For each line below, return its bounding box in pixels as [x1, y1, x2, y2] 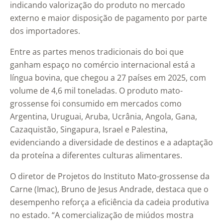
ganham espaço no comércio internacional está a [10, 59, 195, 71]
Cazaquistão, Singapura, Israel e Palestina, [10, 124, 168, 135]
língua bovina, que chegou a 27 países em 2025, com [10, 72, 206, 84]
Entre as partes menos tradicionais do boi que [10, 46, 184, 58]
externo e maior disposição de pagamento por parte [10, 12, 207, 24]
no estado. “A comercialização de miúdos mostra [10, 210, 194, 221]
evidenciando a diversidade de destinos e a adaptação [10, 137, 213, 148]
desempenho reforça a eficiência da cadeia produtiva [10, 197, 209, 208]
